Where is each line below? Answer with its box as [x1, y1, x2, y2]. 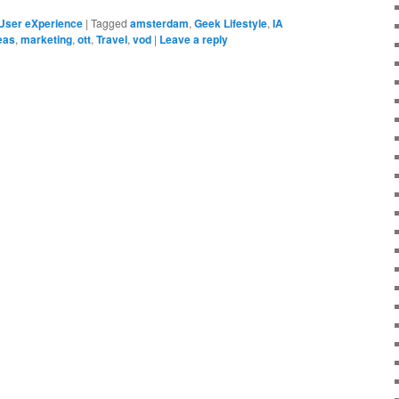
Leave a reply [159, 30, 228, 47]
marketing [20, 30, 72, 47]
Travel [96, 30, 127, 47]
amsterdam [130, 14, 189, 31]
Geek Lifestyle [194, 14, 267, 31]
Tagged [91, 14, 127, 30]
